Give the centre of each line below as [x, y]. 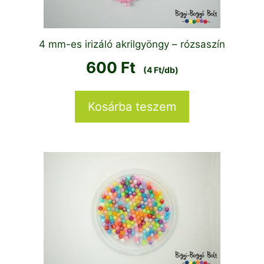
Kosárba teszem [132, 106]
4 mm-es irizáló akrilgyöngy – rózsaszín [132, 44]
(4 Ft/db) [160, 70]
